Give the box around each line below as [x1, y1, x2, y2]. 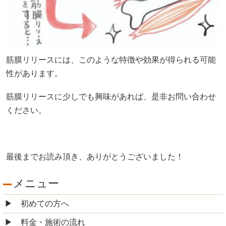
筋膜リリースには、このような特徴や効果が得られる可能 [6, 55, 216, 64]
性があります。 [6, 69, 63, 78]
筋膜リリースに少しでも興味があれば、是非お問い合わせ [6, 92, 216, 101]
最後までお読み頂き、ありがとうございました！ [6, 152, 184, 161]
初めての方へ [21, 199, 69, 208]
